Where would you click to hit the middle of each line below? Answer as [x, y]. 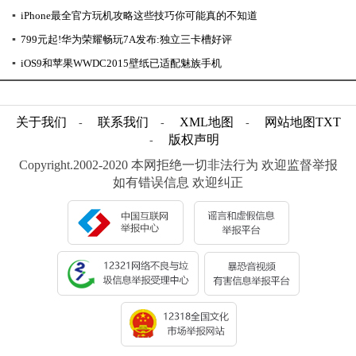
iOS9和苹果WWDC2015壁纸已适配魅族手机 [121, 64]
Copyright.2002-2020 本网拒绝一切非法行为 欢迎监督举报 [178, 165]
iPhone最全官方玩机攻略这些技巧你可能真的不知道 [139, 16]
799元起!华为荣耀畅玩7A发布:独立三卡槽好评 [126, 40]
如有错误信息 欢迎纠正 [178, 183]
